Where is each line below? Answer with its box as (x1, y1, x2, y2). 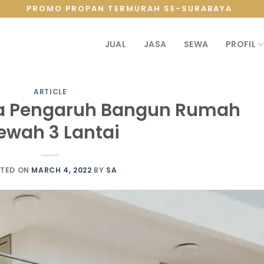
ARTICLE (34, 87, 67, 97)
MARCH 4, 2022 (31, 164, 92, 175)
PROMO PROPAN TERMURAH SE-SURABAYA (26, 3, 232, 14)
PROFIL (226, 38, 256, 50)
